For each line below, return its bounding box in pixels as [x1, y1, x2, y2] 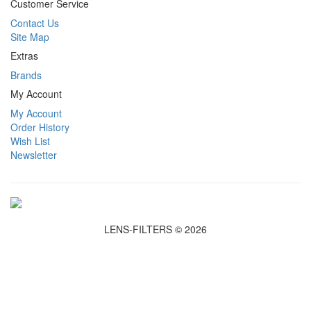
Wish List [10, 134, 50, 148]
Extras [10, 49, 38, 62]
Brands [10, 68, 42, 82]
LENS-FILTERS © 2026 [104, 222, 207, 236]
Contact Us [10, 16, 59, 30]
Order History [10, 120, 69, 134]
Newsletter [10, 148, 57, 162]
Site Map [10, 30, 49, 44]
